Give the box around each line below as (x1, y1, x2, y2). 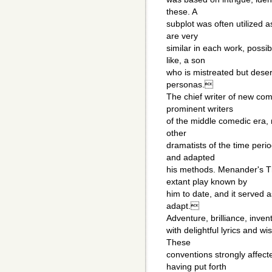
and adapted (166, 152, 215, 163)
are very (166, 31, 198, 41)
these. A (166, 7, 197, 17)
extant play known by (166, 177, 247, 187)
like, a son (166, 55, 205, 66)
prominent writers (166, 104, 233, 114)
